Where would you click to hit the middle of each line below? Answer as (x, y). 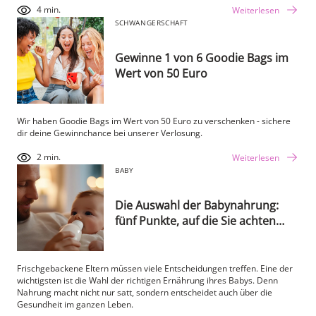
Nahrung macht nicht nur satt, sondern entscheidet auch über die (145, 292)
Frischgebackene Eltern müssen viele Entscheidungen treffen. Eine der (155, 268)
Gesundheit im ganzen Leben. (75, 304)
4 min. (49, 10)
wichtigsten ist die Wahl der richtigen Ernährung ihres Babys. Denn (147, 280)
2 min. (49, 157)
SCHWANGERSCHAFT (152, 22)
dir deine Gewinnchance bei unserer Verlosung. (110, 133)
